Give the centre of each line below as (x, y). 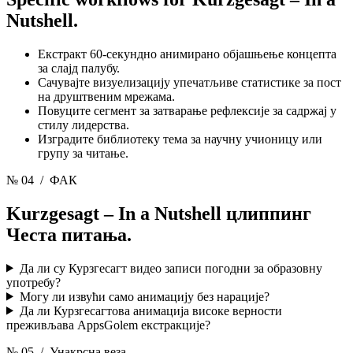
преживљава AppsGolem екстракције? (108, 325)
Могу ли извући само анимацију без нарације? (144, 296)
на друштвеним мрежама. (106, 96)
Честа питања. (69, 234)
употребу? (33, 282)
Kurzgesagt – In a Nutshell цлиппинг (159, 213)
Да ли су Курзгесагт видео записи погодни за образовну (171, 268)
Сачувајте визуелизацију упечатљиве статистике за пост (190, 82)
